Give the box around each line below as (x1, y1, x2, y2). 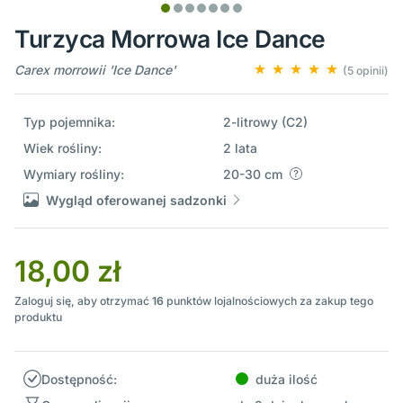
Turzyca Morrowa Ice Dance (14, 23, 326, 53)
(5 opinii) (343, 63, 389, 77)
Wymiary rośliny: (22, 166, 124, 182)
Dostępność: (41, 371, 118, 387)
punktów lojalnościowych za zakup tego (164, 293, 373, 308)
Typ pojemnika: (22, 113, 115, 130)
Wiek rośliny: (22, 139, 102, 156)
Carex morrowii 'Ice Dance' (14, 61, 175, 77)
